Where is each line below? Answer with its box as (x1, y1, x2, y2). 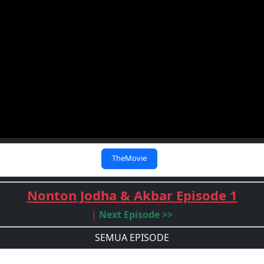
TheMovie (111, 153, 147, 163)
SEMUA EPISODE (95, 231, 169, 244)
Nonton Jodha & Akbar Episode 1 (27, 186, 237, 204)
